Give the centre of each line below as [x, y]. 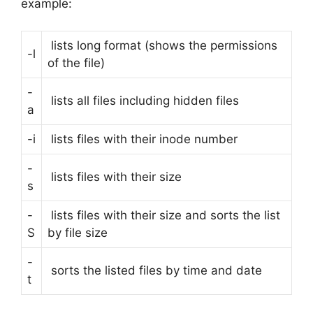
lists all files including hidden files [143, 100]
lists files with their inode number [143, 139]
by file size [78, 232]
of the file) [76, 63]
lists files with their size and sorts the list [164, 215]
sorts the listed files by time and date [155, 270]
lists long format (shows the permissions [162, 45]
